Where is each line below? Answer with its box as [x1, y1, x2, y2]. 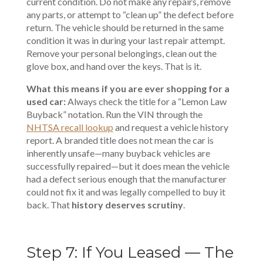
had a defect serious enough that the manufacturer [26, 173, 227, 184]
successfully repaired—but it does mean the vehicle [26, 160, 230, 171]
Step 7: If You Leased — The [26, 243, 234, 262]
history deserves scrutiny [71, 199, 183, 210]
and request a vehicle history [113, 122, 228, 133]
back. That [26, 199, 72, 210]
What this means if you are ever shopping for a [26, 83, 230, 94]
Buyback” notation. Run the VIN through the [26, 109, 203, 120]
